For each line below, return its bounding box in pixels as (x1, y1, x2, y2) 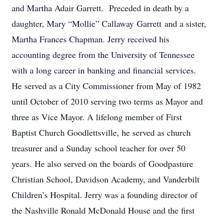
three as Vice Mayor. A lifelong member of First (12, 111, 182, 123)
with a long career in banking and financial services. (12, 64, 196, 76)
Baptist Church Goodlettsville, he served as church (12, 127, 191, 138)
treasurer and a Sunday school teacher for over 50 (12, 142, 185, 154)
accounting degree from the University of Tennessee (12, 49, 195, 60)
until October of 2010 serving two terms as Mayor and (12, 95, 203, 107)
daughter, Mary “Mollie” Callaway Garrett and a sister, (12, 18, 206, 29)
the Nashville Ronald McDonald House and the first (12, 204, 195, 216)
